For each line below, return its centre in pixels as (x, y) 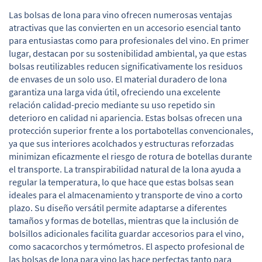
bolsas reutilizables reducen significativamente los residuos (126, 66)
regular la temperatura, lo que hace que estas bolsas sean (121, 182)
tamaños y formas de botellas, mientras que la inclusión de (124, 220)
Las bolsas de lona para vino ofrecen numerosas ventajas (120, 15)
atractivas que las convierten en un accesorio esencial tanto (125, 27)
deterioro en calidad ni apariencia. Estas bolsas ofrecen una (125, 118)
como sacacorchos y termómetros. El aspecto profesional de (127, 246)
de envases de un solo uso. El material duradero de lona (118, 79)
